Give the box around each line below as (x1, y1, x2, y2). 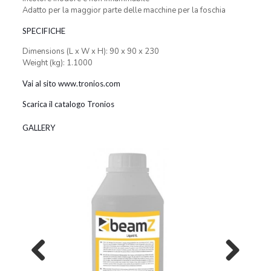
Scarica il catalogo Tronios (22, 99, 114, 109)
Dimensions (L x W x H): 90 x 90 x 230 (22, 46, 159, 57)
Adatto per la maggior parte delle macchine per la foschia (22, 5, 227, 16)
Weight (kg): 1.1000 (22, 57, 93, 68)
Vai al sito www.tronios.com (22, 79, 120, 88)
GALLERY (22, 123, 55, 132)
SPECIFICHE (22, 26, 65, 36)
